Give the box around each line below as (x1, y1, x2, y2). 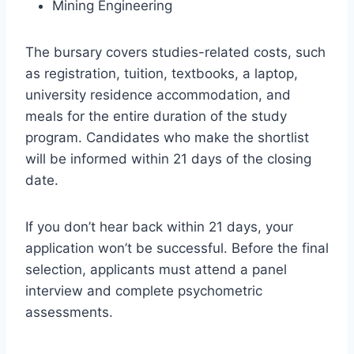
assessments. (25, 304, 113, 321)
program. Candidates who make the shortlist (25, 130, 309, 146)
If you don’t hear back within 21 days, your (25, 219, 293, 235)
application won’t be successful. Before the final (25, 240, 329, 257)
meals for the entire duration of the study (25, 108, 287, 125)
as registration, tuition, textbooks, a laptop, (25, 66, 298, 82)
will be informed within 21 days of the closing (25, 151, 311, 168)
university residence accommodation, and (25, 87, 291, 104)
